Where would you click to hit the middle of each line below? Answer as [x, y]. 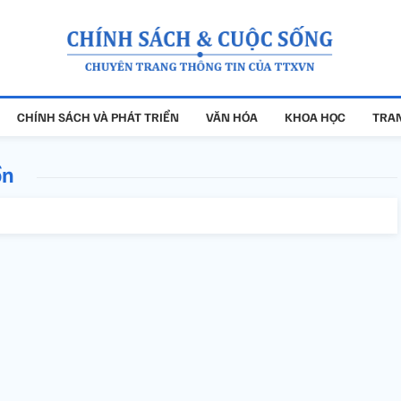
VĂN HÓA [231, 117]
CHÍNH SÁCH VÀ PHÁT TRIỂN [98, 117]
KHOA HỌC [315, 117]
